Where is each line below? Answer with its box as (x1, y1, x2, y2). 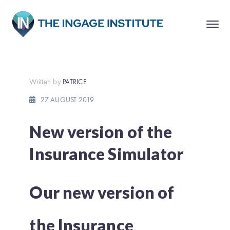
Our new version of (29, 182, 175, 202)
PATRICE (63, 76, 87, 86)
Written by (29, 76, 61, 87)
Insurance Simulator (29, 143, 184, 164)
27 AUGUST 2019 (41, 94, 94, 104)
